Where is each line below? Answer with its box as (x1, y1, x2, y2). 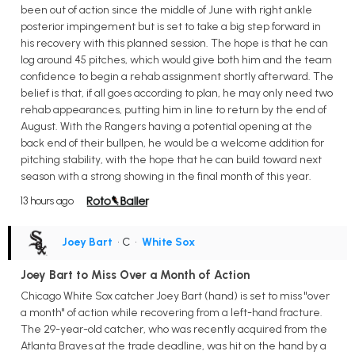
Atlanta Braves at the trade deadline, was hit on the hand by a (21, 338, 326, 353)
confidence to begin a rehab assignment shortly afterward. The (21, 69, 334, 83)
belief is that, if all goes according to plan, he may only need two (21, 86, 333, 100)
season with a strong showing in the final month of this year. (21, 169, 311, 183)
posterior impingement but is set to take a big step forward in (21, 19, 321, 33)
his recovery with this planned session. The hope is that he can (21, 36, 328, 50)
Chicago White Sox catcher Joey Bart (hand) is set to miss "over (21, 288, 330, 303)
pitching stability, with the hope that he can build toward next (21, 152, 322, 166)
